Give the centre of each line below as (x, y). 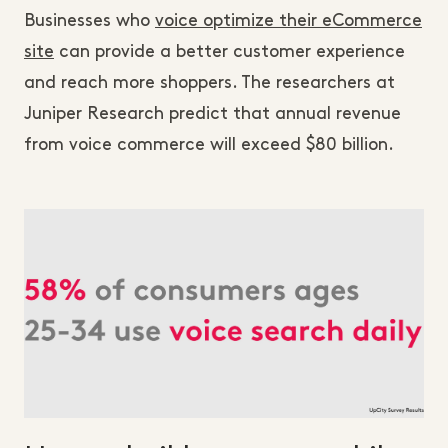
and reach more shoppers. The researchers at (209, 82)
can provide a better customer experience (229, 51)
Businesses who (89, 20)
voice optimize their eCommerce (288, 20)
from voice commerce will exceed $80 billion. (209, 144)
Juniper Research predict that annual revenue (212, 113)
